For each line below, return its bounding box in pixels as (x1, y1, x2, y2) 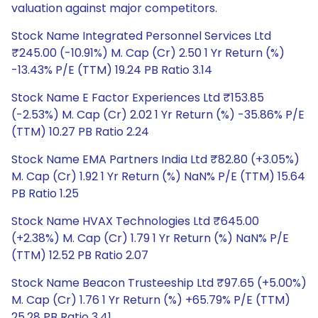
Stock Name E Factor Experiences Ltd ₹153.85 (11, 89, 264, 106)
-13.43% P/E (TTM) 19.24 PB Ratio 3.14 (11, 62, 212, 78)
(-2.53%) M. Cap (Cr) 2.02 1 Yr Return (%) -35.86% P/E (11, 106, 305, 123)
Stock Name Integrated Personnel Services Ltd (11, 28, 271, 44)
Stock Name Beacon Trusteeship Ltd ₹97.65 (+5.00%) (11, 275, 307, 291)
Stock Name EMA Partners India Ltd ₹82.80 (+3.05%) (11, 151, 300, 168)
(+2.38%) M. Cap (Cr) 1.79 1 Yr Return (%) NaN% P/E (11, 230, 289, 246)
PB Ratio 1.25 (11, 185, 79, 202)
